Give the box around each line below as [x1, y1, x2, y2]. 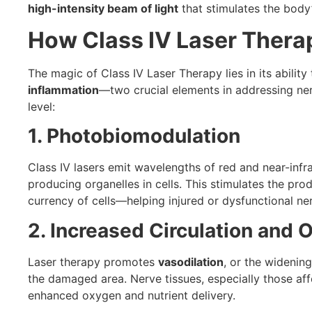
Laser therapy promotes [28, 254, 158, 269]
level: [28, 99, 55, 114]
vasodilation [158, 254, 224, 269]
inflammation [28, 82, 99, 97]
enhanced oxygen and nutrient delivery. [28, 288, 235, 302]
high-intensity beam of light [28, 1, 178, 16]
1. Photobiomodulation [28, 124, 240, 148]
